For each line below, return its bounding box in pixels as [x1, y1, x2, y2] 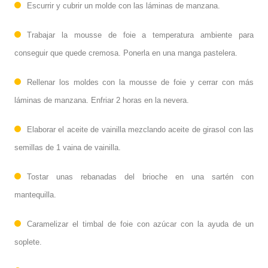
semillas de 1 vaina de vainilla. [14, 142, 121, 152]
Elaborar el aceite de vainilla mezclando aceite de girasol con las [27, 124, 254, 134]
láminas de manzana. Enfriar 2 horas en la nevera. [14, 95, 189, 105]
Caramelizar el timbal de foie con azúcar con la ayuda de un [27, 219, 254, 229]
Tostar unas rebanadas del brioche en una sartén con [27, 172, 254, 181]
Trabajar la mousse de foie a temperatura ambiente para [27, 30, 254, 39]
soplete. [14, 237, 42, 246]
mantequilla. [14, 190, 56, 199]
